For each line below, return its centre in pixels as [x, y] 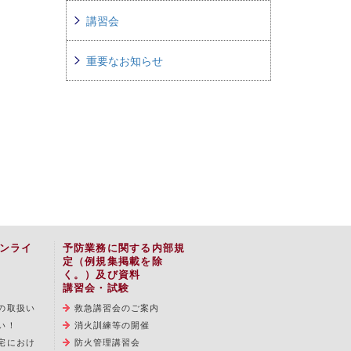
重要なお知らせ [124, 60]
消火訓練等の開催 [112, 324]
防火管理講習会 [107, 342]
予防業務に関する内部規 [124, 248]
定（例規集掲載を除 [112, 261]
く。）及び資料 [101, 274]
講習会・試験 [96, 288]
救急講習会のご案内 [117, 307]
